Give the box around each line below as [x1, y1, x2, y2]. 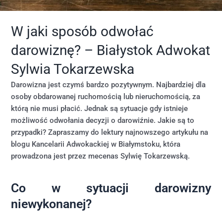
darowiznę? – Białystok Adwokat [11, 42, 211, 58]
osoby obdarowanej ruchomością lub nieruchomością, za [11, 92, 201, 101]
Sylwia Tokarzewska [11, 60, 135, 77]
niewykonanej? [11, 197, 92, 212]
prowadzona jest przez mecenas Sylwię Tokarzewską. [11, 151, 190, 161]
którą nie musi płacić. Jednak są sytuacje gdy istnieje [11, 104, 188, 113]
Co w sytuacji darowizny [11, 181, 211, 196]
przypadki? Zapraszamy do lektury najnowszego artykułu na [11, 127, 209, 137]
